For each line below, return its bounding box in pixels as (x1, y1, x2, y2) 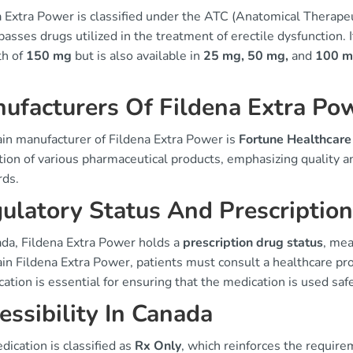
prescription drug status (183, 234, 323, 251)
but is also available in (72, 47, 203, 65)
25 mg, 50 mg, (203, 47, 288, 65)
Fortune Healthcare (239, 131, 351, 148)
